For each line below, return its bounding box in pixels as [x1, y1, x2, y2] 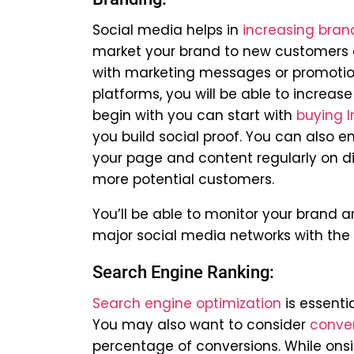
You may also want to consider [92, 315, 310, 335]
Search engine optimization [92, 294, 281, 314]
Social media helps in [92, 21, 243, 40]
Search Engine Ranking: [92, 262, 274, 283]
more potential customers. [92, 170, 274, 190]
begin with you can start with [92, 106, 296, 126]
